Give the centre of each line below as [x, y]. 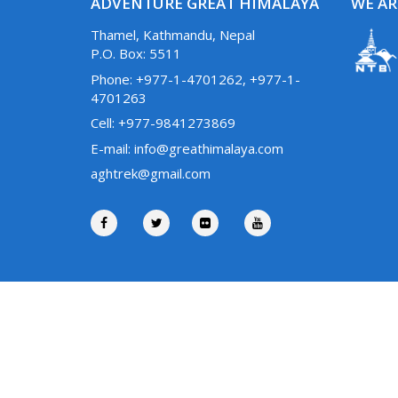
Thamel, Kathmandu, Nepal [173, 35]
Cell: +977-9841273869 [163, 123]
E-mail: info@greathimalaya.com [187, 148]
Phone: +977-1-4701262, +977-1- [195, 79]
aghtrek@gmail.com [151, 174]
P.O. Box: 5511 [136, 54]
